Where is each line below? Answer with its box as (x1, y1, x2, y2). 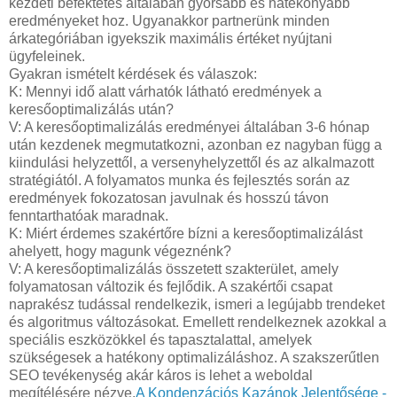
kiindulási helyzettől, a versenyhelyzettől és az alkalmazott (9, 154, 374, 170)
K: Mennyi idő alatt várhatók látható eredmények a (9, 83, 322, 99)
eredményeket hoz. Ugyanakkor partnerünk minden (9, 12, 330, 28)
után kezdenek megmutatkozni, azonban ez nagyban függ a (9, 136, 382, 152)
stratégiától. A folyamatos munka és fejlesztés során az (9, 172, 350, 188)
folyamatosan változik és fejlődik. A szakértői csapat (9, 278, 332, 294)
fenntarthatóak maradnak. (9, 207, 168, 223)
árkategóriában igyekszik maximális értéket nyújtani (9, 30, 332, 46)
